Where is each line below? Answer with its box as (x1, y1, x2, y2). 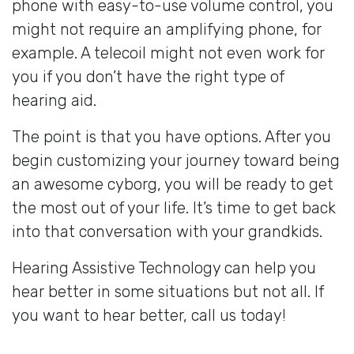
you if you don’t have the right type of (12, 66, 284, 86)
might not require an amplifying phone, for (12, 19, 322, 39)
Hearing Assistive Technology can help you (12, 258, 316, 277)
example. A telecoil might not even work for (12, 43, 325, 62)
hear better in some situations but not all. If (12, 281, 324, 301)
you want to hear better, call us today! (12, 305, 286, 325)
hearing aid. (12, 90, 96, 110)
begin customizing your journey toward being (12, 150, 340, 170)
